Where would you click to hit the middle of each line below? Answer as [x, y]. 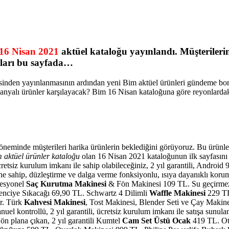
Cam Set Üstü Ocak [156, 221]
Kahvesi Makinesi [55, 202]
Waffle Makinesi [177, 193]
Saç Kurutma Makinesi [66, 184]
